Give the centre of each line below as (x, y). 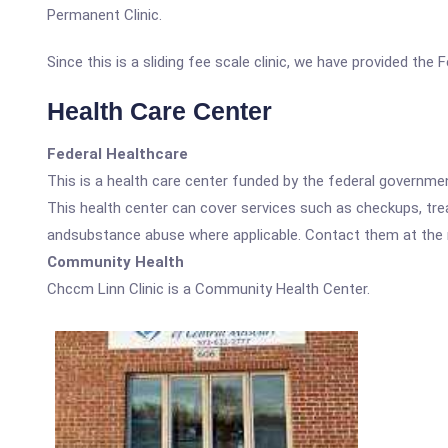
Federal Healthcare (117, 154)
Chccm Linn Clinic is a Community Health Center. (208, 289)
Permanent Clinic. (104, 15)
